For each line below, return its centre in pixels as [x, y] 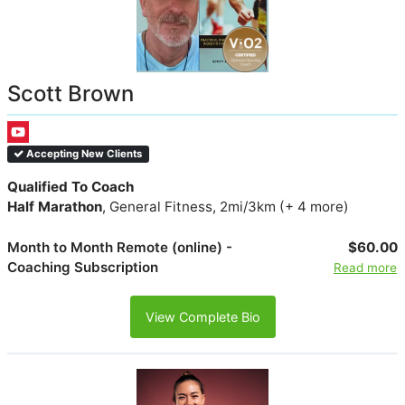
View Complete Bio [202, 317]
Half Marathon [55, 207]
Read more [365, 268]
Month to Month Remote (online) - [120, 248]
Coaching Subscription [83, 268]
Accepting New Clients [83, 154]
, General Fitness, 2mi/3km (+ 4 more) [226, 207]
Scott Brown [71, 94]
